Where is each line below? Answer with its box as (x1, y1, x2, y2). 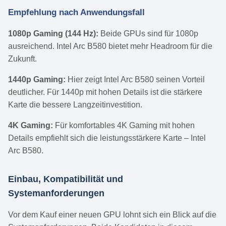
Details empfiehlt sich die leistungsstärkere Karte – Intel (8, 134, 206, 143)
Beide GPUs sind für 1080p (98, 29, 198, 38)
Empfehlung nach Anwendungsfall (8, 8, 145, 18)
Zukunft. (8, 54, 37, 64)
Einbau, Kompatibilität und (8, 174, 123, 185)
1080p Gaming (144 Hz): (8, 29, 98, 38)
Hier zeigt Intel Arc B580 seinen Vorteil (66, 75, 205, 84)
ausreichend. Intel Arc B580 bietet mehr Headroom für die (8, 42, 212, 51)
